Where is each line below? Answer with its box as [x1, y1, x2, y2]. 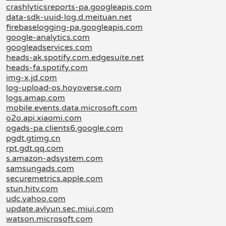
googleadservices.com [6, 42, 92, 52]
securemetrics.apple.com [6, 174, 103, 184]
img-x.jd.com [6, 73, 57, 83]
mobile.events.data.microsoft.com [6, 103, 137, 113]
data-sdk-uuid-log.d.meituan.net [6, 12, 132, 22]
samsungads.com [6, 163, 74, 174]
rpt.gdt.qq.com [6, 143, 64, 153]
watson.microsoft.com [6, 214, 93, 224]
